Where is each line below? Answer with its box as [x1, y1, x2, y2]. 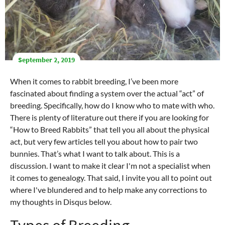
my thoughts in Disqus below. [10, 196, 111, 206]
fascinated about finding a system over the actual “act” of [10, 88, 204, 98]
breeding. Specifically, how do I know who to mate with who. [10, 100, 214, 110]
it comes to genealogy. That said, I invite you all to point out [10, 172, 212, 182]
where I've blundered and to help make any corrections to [10, 184, 207, 194]
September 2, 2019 [18, 55, 75, 65]
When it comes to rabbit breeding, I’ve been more [10, 76, 178, 86]
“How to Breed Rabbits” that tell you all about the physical [10, 124, 209, 134]
